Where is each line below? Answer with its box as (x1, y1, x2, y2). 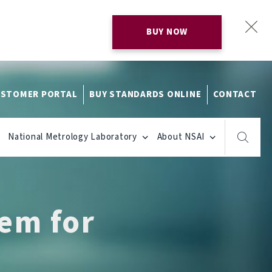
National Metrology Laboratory (8, 131, 137, 143)
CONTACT (213, 88, 257, 101)
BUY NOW (146, 25, 188, 38)
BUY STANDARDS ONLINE (89, 88, 202, 101)
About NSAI (157, 131, 205, 143)
